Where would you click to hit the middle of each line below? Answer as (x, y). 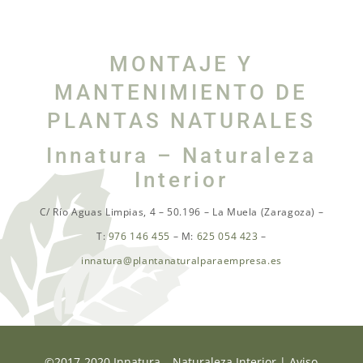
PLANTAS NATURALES (181, 121)
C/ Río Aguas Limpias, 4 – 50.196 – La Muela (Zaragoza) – (181, 212)
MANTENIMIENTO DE (181, 93)
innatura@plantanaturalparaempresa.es (181, 261)
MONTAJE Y (181, 64)
